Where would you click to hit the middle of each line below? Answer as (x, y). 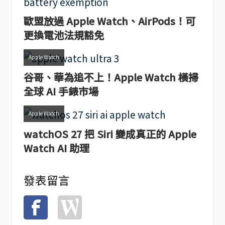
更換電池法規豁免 (64, 35)
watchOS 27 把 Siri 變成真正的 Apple (110, 134)
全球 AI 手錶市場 (61, 91)
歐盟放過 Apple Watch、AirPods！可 (109, 21)
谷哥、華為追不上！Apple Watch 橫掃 (111, 77)
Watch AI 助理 (56, 148)
